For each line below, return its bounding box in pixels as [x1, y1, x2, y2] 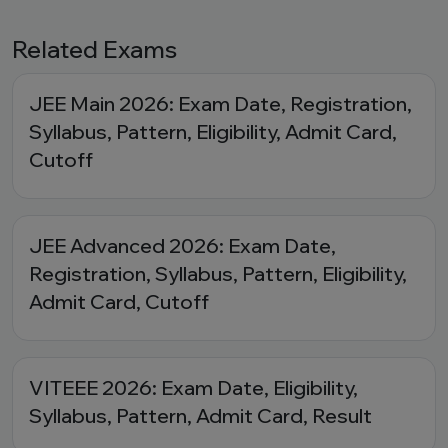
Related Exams [12, 34, 177, 64]
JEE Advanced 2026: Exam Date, [29, 233, 336, 258]
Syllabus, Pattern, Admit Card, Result [29, 403, 372, 428]
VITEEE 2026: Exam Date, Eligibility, [29, 375, 358, 400]
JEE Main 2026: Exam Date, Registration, [29, 91, 412, 116]
